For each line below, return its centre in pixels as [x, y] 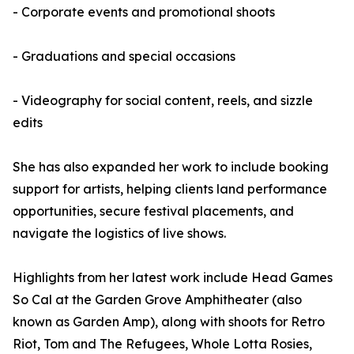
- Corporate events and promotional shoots [144, 12]
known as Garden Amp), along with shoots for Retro [169, 322]
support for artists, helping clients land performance [170, 189]
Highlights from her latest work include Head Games [173, 277]
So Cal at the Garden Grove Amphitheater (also [157, 299]
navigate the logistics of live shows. [119, 233]
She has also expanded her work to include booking [171, 167]
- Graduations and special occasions [124, 56]
